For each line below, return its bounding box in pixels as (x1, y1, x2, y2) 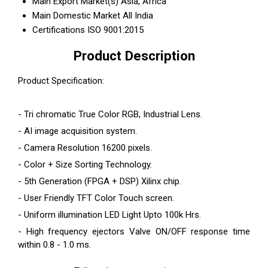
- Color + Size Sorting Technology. (18, 159, 152, 170)
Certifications (32, 25, 85, 36)
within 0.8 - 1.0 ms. (18, 239, 91, 250)
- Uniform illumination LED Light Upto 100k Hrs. (18, 209, 201, 220)
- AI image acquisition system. (18, 125, 137, 136)
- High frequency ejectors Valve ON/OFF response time (18, 226, 250, 237)
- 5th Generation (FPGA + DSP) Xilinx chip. (18, 175, 181, 187)
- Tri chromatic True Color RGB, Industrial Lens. (18, 108, 202, 120)
